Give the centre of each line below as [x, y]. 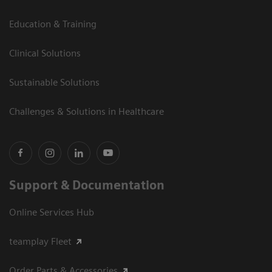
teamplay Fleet [40, 242]
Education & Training [53, 24]
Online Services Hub [52, 212]
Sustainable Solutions [54, 83]
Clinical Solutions [45, 53]
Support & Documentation [87, 185]
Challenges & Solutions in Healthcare [87, 112]
